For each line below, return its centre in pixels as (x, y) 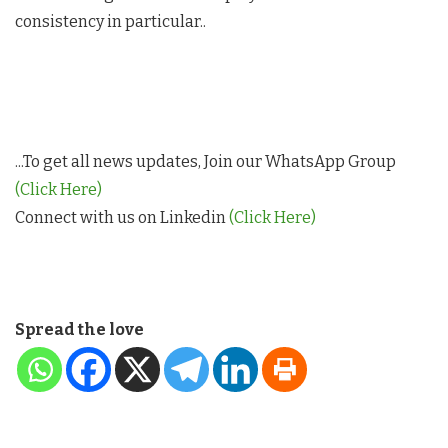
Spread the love (79, 329)
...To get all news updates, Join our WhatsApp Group (205, 161)
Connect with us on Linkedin (122, 217)
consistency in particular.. (110, 21)
